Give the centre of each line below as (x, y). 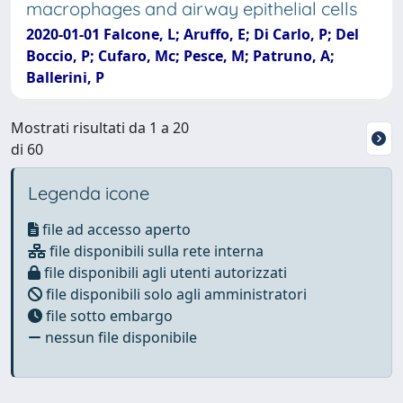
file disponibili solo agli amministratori (175, 294)
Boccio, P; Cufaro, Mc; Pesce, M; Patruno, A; (180, 56)
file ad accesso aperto (115, 229)
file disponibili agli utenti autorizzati (164, 273)
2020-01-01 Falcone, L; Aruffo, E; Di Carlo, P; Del (193, 34)
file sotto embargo (107, 316)
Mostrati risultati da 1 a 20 (100, 128)
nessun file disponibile (119, 337)
